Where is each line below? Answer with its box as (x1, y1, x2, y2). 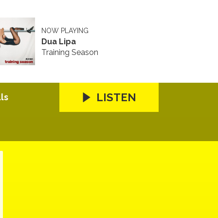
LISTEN (96, 91, 136, 104)
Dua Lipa (41, 36, 76, 46)
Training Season (41, 47, 98, 57)
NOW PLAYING (41, 26, 89, 35)
